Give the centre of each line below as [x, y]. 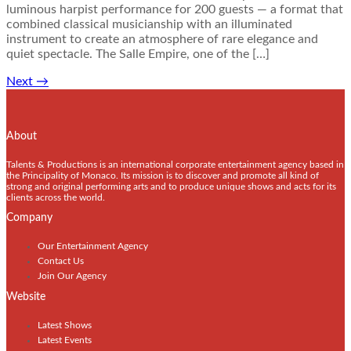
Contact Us [61, 261]
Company [29, 218]
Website [26, 297]
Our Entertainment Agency [93, 246]
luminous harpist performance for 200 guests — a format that [175, 10]
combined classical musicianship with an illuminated [149, 25]
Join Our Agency [72, 276]
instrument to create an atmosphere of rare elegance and [162, 40]
